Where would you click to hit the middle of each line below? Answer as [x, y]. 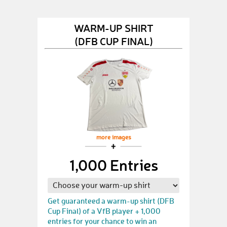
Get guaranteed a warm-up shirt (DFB [111, 201]
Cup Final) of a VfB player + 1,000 [104, 211]
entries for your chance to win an [102, 221]
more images [113, 138]
